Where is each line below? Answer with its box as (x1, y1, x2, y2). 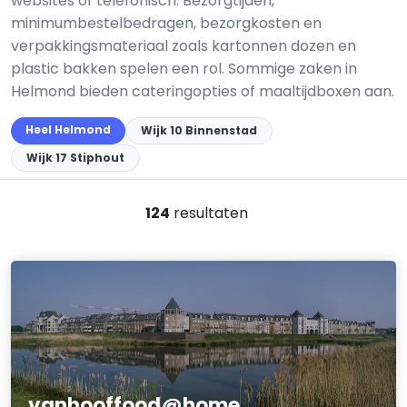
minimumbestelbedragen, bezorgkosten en (11, 13, 322, 34)
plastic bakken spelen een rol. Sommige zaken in (11, 58, 357, 79)
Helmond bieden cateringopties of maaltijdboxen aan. (11, 81, 394, 102)
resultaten (169, 203, 248, 223)
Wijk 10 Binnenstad (141, 123, 257, 138)
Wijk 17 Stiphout (26, 150, 124, 165)
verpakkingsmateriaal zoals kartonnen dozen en (11, 35, 356, 56)
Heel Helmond (25, 122, 111, 137)
